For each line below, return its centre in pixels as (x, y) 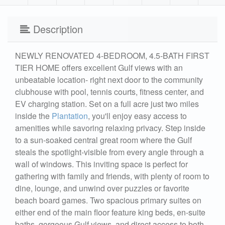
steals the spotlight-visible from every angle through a (109, 152)
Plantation (70, 116)
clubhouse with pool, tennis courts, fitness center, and (109, 91)
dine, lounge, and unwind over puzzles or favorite (102, 188)
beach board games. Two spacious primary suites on (108, 200)
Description (57, 29)
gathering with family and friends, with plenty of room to (112, 176)
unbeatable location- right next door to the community (109, 79)
